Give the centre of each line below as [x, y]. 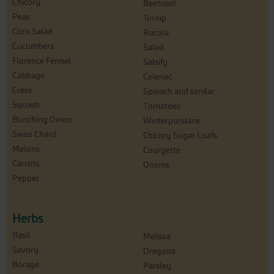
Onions [156, 165]
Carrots [26, 164]
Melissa [157, 236]
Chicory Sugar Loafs [180, 135]
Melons [26, 149]
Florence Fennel [42, 61]
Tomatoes [162, 106]
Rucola [156, 33]
